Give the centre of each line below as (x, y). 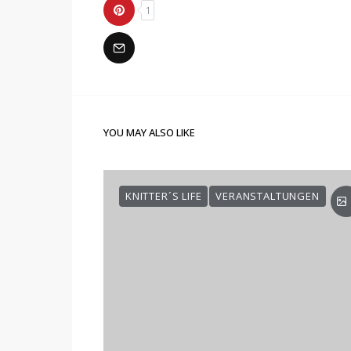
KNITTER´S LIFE (164, 196)
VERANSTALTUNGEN (268, 196)
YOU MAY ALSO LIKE (149, 132)
